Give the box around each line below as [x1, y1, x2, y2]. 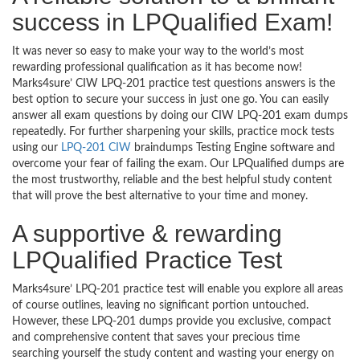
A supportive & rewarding [12, 220, 282, 247]
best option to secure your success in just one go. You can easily [12, 94, 329, 105]
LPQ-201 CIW [61, 142, 131, 153]
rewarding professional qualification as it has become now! [12, 62, 302, 73]
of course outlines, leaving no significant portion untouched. [12, 300, 309, 311]
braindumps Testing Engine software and [131, 142, 335, 153]
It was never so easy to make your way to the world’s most [12, 46, 304, 57]
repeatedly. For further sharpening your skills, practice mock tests [12, 126, 334, 137]
